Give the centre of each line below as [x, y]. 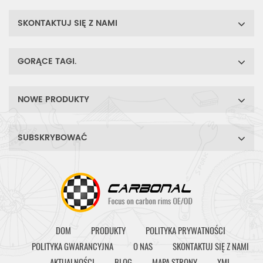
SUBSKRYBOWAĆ [53, 137]
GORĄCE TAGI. [47, 61]
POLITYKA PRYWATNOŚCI [185, 230]
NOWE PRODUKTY [53, 99]
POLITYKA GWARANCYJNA [73, 246]
